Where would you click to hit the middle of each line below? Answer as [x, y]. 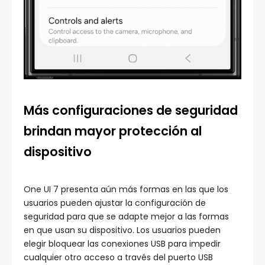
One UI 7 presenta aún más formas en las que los [126, 189]
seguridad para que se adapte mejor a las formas [126, 216]
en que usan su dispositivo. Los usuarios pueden [122, 230]
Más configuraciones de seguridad [131, 110]
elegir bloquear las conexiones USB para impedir [122, 243]
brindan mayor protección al [113, 131]
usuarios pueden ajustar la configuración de [115, 203]
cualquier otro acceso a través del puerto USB [118, 257]
